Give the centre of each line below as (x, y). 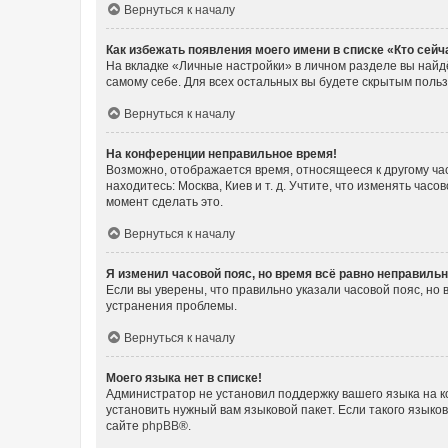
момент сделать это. (164, 201)
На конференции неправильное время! (221, 153)
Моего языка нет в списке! (184, 377)
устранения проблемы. (171, 305)
